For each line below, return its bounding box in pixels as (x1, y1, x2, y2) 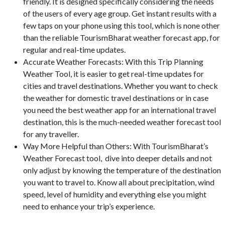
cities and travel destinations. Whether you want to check (23, 81, 218, 91)
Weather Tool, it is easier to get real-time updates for (23, 69, 204, 79)
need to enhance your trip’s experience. (23, 201, 155, 211)
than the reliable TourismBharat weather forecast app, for (23, 33, 220, 43)
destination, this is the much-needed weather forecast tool (23, 117, 221, 127)
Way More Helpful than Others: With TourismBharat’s (23, 141, 209, 151)
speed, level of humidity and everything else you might (23, 189, 207, 199)
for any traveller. (23, 129, 79, 139)
